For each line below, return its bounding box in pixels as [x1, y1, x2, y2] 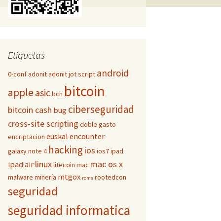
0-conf [8, 70, 27, 78]
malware [8, 173, 33, 182]
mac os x [90, 158, 123, 170]
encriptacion [8, 132, 45, 141]
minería [35, 173, 56, 182]
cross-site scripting [8, 118, 78, 129]
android [97, 67, 129, 79]
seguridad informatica [8, 202, 130, 219]
